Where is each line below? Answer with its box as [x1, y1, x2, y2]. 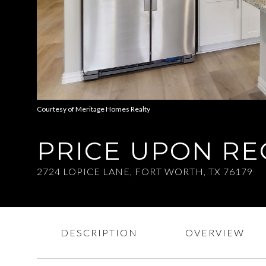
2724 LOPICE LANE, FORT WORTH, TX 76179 [37, 166, 253, 177]
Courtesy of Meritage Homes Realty [37, 104, 150, 113]
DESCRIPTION [61, 227, 138, 238]
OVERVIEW [185, 227, 245, 238]
